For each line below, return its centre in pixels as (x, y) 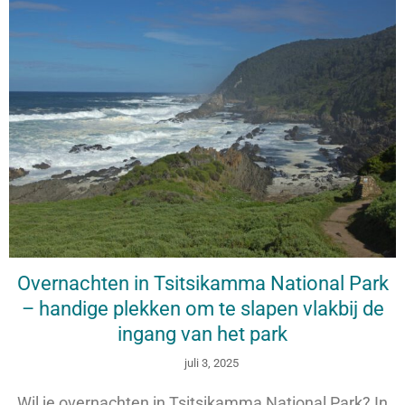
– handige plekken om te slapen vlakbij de (202, 308)
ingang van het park (202, 334)
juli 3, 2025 (211, 363)
